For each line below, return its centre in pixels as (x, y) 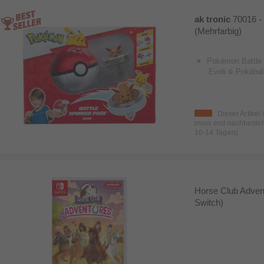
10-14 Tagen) (216, 133)
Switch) (209, 203)
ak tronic (213, 19)
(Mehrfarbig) (218, 31)
